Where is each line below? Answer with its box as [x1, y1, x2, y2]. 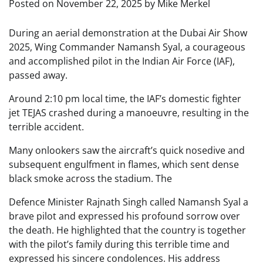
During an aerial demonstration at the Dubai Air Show [9, 26, 247, 39]
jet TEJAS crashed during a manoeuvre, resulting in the [9, 106, 249, 119]
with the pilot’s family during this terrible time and [9, 238, 230, 251]
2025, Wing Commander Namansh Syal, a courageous [9, 41, 245, 53]
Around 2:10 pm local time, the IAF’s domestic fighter [9, 92, 241, 105]
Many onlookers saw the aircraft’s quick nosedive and [9, 144, 245, 157]
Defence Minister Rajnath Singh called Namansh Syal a [9, 195, 248, 208]
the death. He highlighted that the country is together [9, 224, 246, 237]
